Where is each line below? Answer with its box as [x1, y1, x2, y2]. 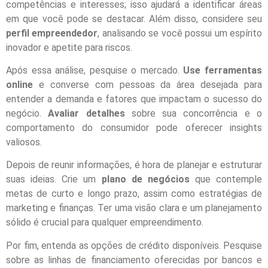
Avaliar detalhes [48, 107, 125, 119]
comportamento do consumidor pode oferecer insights [6, 121, 262, 133]
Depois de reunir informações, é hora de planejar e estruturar [6, 159, 262, 171]
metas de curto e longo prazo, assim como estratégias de [6, 188, 262, 200]
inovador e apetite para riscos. [6, 41, 132, 53]
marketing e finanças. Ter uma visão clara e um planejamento [6, 202, 262, 214]
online [6, 78, 33, 90]
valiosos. [6, 136, 42, 148]
